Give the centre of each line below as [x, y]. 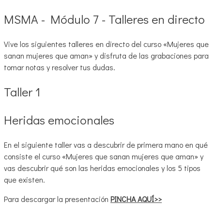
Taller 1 [22, 92]
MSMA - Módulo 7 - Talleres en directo [104, 19]
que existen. [24, 179]
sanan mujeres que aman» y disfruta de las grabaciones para [106, 55]
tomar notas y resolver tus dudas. [60, 67]
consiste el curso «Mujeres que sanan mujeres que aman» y [104, 156]
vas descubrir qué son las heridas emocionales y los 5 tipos [102, 168]
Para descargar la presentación [57, 199]
